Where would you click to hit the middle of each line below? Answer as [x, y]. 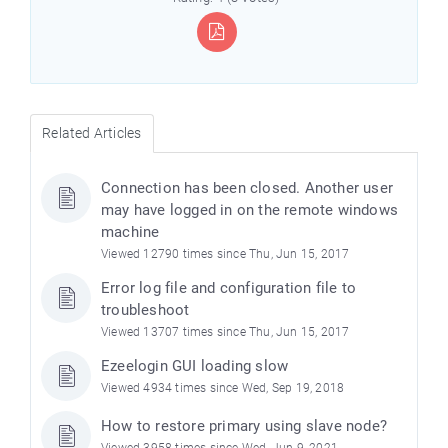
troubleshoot [145, 310]
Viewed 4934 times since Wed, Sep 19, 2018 [223, 388]
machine [130, 232]
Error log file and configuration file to [228, 288]
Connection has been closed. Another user [247, 188]
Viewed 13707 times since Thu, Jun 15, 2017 [225, 332]
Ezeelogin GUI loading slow [195, 366]
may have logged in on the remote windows [249, 210]
